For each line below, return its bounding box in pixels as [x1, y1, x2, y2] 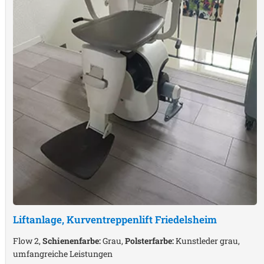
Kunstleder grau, [174, 235, 240, 247]
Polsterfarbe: [125, 235, 174, 247]
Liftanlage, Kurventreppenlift [13, 213, 155, 227]
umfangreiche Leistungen [13, 248, 113, 260]
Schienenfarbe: [42, 235, 101, 247]
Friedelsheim [155, 213, 217, 227]
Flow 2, [13, 235, 42, 247]
